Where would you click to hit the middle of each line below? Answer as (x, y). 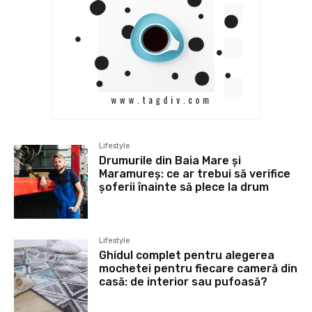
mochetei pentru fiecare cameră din (198, 269)
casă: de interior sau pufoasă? (184, 282)
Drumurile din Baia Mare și (170, 161)
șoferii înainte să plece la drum (184, 187)
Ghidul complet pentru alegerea (187, 256)
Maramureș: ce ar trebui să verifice (195, 174)
